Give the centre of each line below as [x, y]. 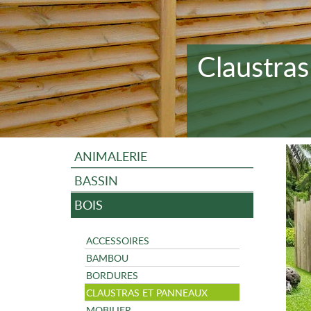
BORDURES [112, 275]
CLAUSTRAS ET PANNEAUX [147, 292]
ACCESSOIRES [118, 240]
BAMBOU [107, 258]
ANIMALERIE [111, 156]
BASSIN [96, 180]
